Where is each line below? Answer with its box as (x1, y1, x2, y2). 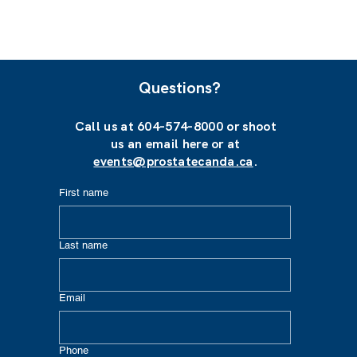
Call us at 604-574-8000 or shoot (74, 118, 277, 135)
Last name (59, 239, 108, 251)
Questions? (138, 77, 221, 98)
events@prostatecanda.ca (93, 153, 253, 170)
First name (59, 186, 108, 198)
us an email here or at (110, 135, 241, 152)
